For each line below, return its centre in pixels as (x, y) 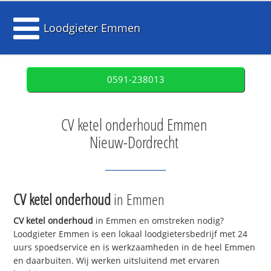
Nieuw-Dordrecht (134, 142)
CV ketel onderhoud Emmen (134, 125)
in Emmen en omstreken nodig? (159, 221)
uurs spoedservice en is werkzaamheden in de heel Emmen (135, 247)
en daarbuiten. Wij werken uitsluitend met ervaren (117, 261)
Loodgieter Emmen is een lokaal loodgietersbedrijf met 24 (131, 234)
